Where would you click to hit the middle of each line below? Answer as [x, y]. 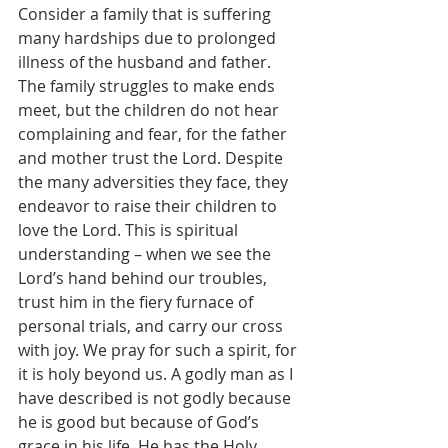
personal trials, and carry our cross [152, 326]
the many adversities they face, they [155, 182]
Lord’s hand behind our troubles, [144, 278]
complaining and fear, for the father [154, 134]
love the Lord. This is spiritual [130, 230]
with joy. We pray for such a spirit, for [159, 350]
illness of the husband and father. [146, 62]
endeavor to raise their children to [149, 206]
